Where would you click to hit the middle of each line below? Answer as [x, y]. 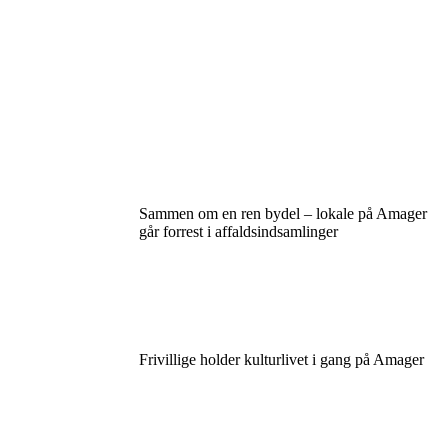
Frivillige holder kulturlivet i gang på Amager [281, 359]
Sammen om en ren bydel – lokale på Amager [282, 213]
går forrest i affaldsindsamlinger [238, 231]
